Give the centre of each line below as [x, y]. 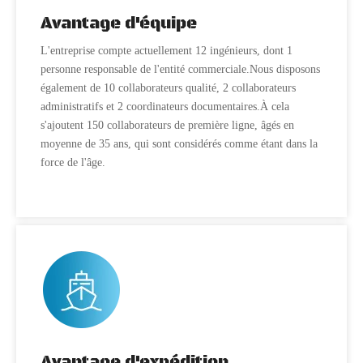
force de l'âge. [73, 162]
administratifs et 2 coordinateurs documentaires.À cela [165, 107]
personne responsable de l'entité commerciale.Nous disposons [180, 69]
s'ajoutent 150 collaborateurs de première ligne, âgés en [167, 125]
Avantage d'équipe [119, 24]
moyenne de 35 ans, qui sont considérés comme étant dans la [179, 144]
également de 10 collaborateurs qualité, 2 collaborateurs [168, 88]
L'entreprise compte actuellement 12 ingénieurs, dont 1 [167, 51]
